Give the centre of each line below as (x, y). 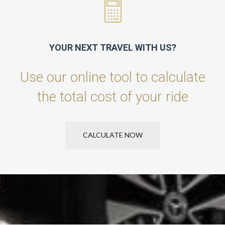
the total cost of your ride (113, 97)
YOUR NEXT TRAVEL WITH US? (113, 47)
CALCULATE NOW (113, 135)
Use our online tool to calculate (113, 77)
